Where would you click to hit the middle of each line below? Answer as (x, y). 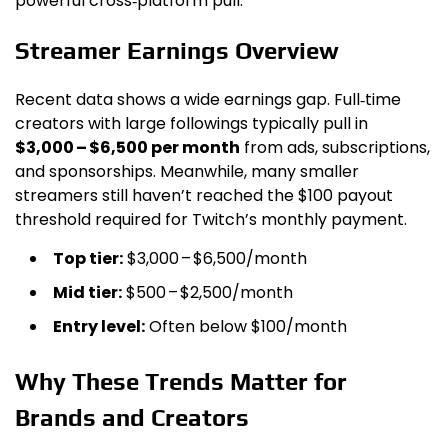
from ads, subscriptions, (335, 148)
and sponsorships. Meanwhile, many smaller (187, 172)
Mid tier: (87, 293)
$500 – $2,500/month (207, 293)
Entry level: (99, 327)
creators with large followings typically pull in (191, 124)
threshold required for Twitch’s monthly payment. (211, 220)
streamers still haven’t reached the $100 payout (204, 196)
